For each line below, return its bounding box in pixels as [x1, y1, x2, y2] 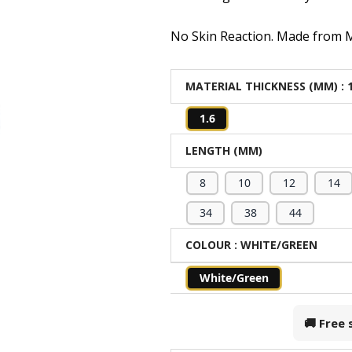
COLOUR [185, 237, 232, 252]
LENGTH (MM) [185, 143, 263, 158]
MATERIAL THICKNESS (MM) [185, 79, 339, 93]
